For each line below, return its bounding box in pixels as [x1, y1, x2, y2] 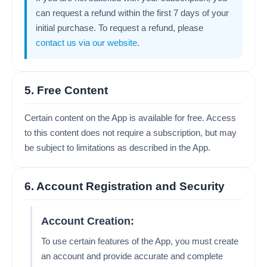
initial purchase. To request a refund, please [36, 23, 203, 33]
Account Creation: [41, 215, 134, 227]
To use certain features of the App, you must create [41, 236, 238, 246]
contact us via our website [36, 38, 137, 48]
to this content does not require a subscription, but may [24, 128, 237, 138]
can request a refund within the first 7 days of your [36, 8, 229, 18]
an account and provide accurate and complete [41, 251, 223, 261]
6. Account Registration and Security [24, 180, 225, 193]
